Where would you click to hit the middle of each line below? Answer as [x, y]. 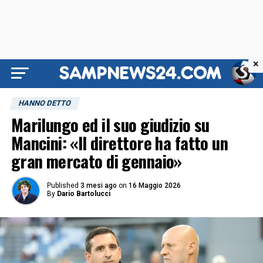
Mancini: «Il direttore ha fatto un [119, 143]
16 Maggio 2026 [154, 186]
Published [63, 186]
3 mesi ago [98, 186]
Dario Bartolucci [83, 194]
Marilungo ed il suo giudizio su [110, 124]
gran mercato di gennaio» [96, 161]
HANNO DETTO [45, 103]
